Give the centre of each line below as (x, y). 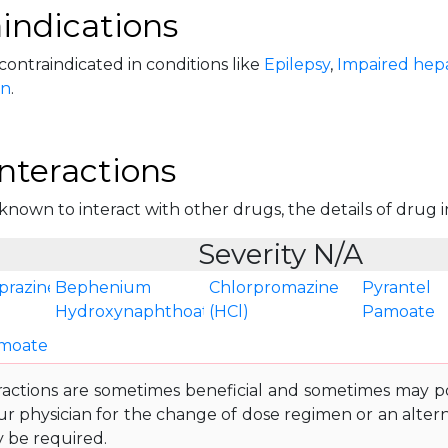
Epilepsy (296, 64)
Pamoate (399, 311)
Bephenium (103, 287)
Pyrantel (397, 287)
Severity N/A (280, 254)
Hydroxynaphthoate (137, 311)
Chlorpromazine (273, 287)
